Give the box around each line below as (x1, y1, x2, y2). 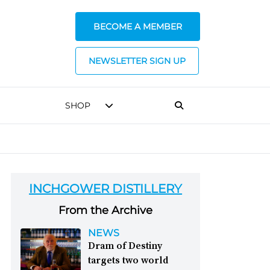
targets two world (88, 253, 169, 266)
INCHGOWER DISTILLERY (29, 181, 183, 196)
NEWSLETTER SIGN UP (89, 55, 186, 66)
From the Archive (58, 204, 153, 217)
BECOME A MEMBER (93, 21, 182, 32)
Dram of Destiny (88, 239, 163, 252)
